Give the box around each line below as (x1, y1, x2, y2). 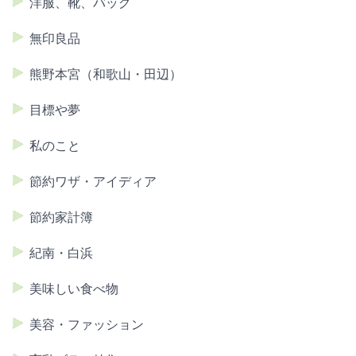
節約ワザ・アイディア (29, 175, 157, 189)
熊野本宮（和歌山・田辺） (29, 68, 182, 82)
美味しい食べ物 (29, 282, 118, 296)
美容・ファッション (29, 318, 144, 332)
